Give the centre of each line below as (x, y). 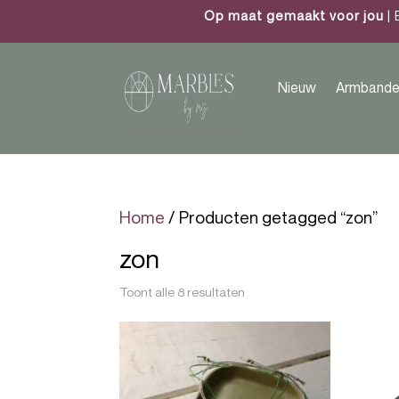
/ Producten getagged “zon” (272, 217)
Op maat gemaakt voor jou (294, 15)
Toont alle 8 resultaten (183, 292)
